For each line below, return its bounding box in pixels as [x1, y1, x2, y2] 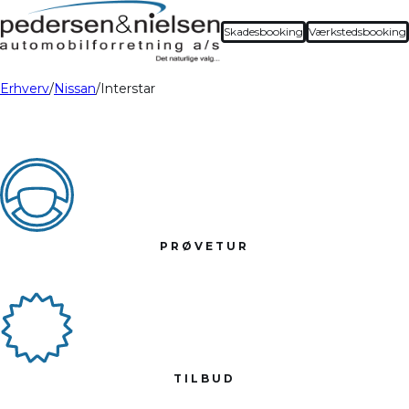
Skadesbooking [224, 24, 303, 38]
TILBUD [173, 371, 236, 385]
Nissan [54, 80, 96, 98]
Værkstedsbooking [309, 24, 406, 38]
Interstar [100, 80, 155, 98]
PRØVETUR [160, 238, 249, 253]
